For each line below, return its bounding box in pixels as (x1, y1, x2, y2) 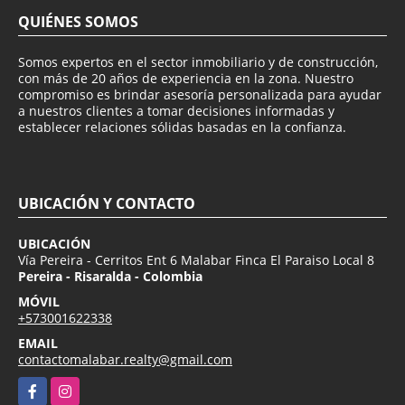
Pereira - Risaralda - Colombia (18, 268, 202, 286)
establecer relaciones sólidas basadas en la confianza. (18, 118, 346, 137)
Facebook (18, 378, 74, 396)
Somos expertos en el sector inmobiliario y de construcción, (18, 53, 378, 71)
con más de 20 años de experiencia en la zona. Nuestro (18, 70, 353, 88)
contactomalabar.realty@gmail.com (18, 351, 232, 369)
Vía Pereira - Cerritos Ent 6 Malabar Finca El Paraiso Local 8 (18, 251, 374, 269)
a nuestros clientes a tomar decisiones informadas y (18, 102, 334, 120)
